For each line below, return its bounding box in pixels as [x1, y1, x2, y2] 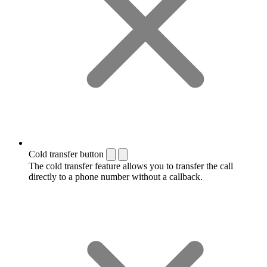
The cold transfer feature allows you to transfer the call [29, 160, 233, 171]
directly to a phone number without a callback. [29, 171, 203, 182]
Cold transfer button [29, 148, 104, 159]
